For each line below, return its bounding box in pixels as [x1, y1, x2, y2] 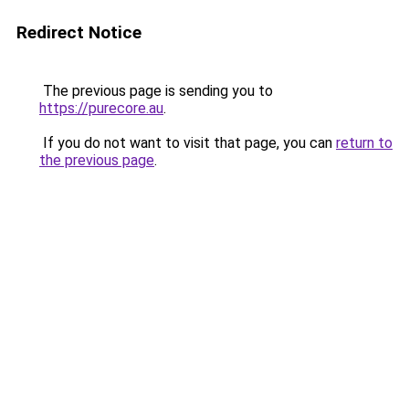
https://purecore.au [39, 100, 163, 117]
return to [336, 134, 393, 152]
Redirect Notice [16, 22, 142, 43]
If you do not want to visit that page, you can [39, 134, 336, 152]
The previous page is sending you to [39, 82, 273, 100]
